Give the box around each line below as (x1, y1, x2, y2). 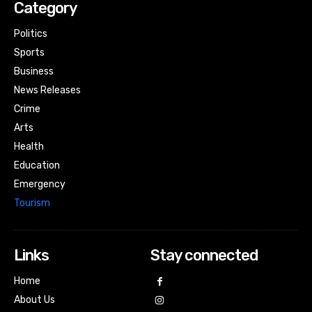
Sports (14, 47, 45, 59)
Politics (14, 28, 47, 40)
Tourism (14, 197, 50, 210)
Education (14, 159, 60, 172)
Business (14, 65, 54, 78)
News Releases (14, 84, 81, 97)
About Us (14, 294, 55, 306)
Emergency (14, 178, 65, 191)
